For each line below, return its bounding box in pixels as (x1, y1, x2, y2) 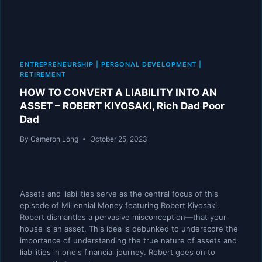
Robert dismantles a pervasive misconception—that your (20, 212, 226, 222)
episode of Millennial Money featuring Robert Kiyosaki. (20, 201, 219, 210)
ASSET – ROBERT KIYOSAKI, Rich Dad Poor (20, 100, 225, 112)
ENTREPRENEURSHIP (20, 60, 94, 68)
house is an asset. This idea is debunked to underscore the (20, 224, 238, 233)
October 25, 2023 (90, 135, 148, 143)
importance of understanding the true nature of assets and (20, 236, 237, 245)
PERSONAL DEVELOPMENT (101, 60, 197, 68)
